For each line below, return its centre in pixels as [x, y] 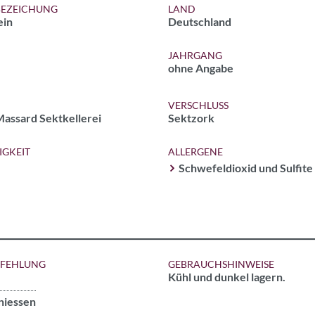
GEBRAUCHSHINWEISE [221, 264]
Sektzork [191, 118]
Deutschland [200, 21]
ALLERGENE [195, 152]
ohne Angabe [201, 68]
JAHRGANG [195, 55]
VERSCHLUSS [198, 105]
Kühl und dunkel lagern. [227, 277]
